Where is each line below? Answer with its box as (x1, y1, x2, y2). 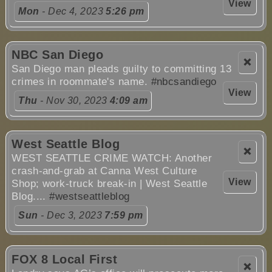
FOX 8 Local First (12, 252, 117, 266)
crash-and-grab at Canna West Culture (12, 165, 197, 177)
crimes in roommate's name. (12, 76, 151, 88)
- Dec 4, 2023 (39, 5, 106, 16)
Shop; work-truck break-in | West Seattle (12, 178, 208, 190)
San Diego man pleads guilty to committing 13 (12, 63, 232, 75)
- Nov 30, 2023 (37, 95, 110, 106)
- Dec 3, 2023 (38, 210, 105, 221)
